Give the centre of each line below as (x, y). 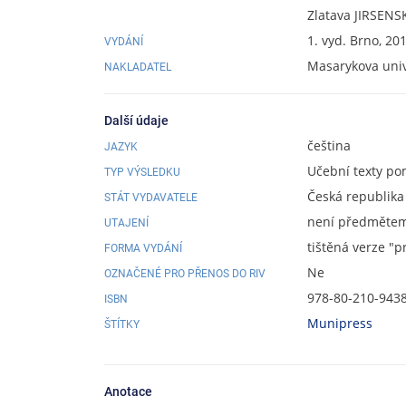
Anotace (128, 391)
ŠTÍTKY (122, 324)
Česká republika (356, 196)
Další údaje (136, 120)
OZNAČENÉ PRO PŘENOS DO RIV (185, 273)
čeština (329, 145)
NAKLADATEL (138, 67)
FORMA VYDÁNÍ (143, 248)
